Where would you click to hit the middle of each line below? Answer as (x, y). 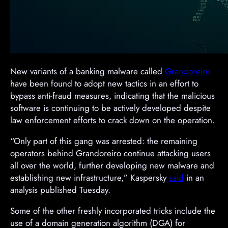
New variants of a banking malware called (88, 71)
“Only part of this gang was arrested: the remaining (104, 141)
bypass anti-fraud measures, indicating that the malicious (112, 95)
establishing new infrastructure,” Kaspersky (90, 177)
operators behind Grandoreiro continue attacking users (110, 153)
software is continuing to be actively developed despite (110, 108)
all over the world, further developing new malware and (112, 165)
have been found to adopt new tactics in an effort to (104, 83)
